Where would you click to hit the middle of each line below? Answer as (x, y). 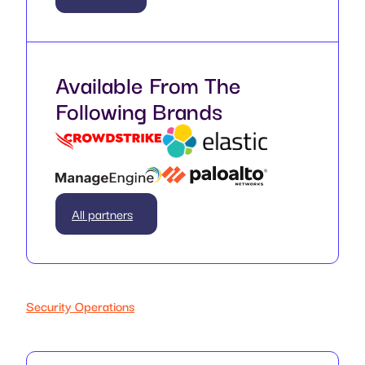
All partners (102, 214)
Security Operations (80, 306)
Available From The (148, 83)
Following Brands (139, 109)
